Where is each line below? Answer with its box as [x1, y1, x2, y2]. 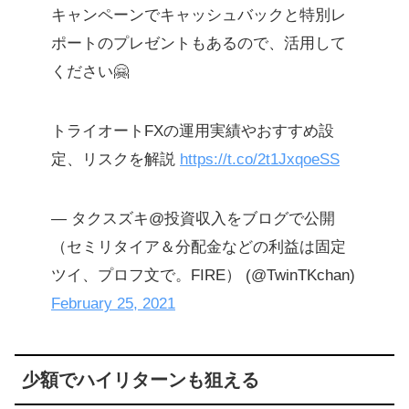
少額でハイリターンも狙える [22, 370, 259, 391]
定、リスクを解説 [51, 151, 180, 169]
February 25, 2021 [51, 295, 175, 313]
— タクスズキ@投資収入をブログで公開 [51, 210, 335, 228]
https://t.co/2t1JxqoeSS [180, 151, 340, 169]
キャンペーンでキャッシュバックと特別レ [51, 6, 346, 25]
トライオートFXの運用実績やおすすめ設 [51, 122, 334, 141]
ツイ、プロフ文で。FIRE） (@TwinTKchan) [51, 267, 355, 285]
